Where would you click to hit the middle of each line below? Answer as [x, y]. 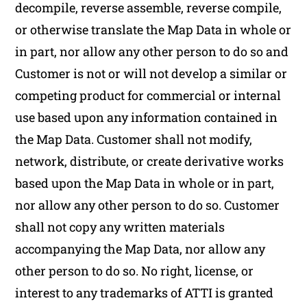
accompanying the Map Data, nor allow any [140, 249]
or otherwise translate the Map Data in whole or [153, 29]
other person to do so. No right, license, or [135, 271]
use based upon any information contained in [147, 117]
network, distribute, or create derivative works [150, 161]
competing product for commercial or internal [148, 95]
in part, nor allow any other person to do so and [152, 51]
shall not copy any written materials [120, 227]
